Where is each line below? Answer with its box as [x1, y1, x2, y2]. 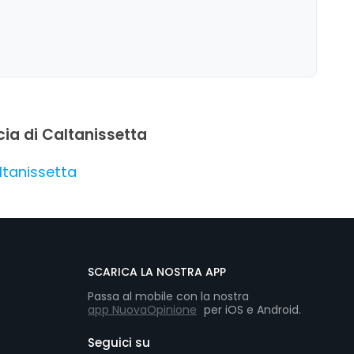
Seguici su [88, 333, 150, 351]
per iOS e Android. [201, 301, 301, 318]
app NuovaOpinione [88, 301, 197, 318]
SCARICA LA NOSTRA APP [88, 263, 226, 280]
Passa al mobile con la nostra [88, 288, 249, 304]
